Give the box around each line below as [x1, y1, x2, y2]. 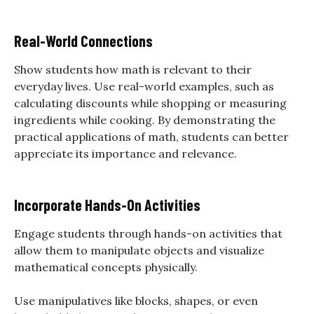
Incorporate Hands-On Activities [14, 195, 200, 214]
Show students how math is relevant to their [14, 62, 252, 76]
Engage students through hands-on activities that [14, 226, 282, 240]
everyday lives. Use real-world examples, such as [14, 78, 274, 93]
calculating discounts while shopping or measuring [14, 95, 287, 110]
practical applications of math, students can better [14, 129, 289, 144]
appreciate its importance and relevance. [14, 146, 237, 161]
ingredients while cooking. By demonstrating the [14, 112, 275, 127]
